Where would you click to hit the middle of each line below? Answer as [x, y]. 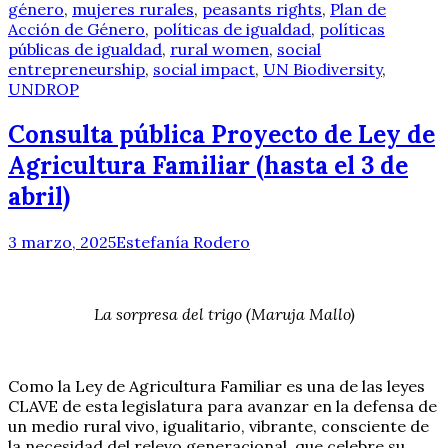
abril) [39, 196]
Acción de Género [76, 28]
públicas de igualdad [85, 48]
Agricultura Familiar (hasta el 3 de [208, 165]
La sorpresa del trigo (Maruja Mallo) [224, 313]
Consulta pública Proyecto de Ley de [221, 134]
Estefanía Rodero [183, 241]
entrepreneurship [76, 68]
